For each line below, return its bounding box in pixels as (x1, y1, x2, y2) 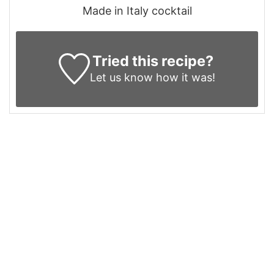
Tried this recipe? (92, 51, 213, 70)
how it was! (153, 70, 216, 84)
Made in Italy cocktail (82, 4, 192, 17)
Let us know (90, 70, 154, 84)
